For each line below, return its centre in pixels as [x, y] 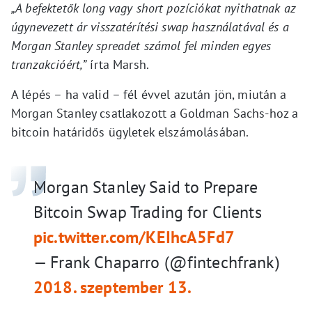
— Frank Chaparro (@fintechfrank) [157, 262]
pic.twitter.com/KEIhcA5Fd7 [134, 237]
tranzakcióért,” [49, 64]
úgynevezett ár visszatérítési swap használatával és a [150, 27]
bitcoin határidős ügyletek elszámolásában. [130, 132]
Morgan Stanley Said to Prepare [146, 187]
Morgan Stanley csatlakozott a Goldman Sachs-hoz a [155, 113]
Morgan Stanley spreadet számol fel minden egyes [141, 46]
